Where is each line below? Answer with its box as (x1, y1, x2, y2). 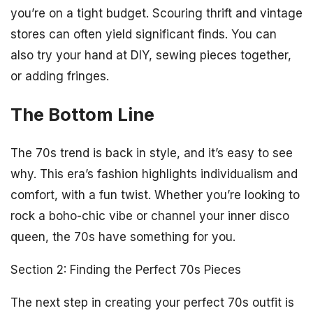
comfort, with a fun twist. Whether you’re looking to (10, 187, 300, 202)
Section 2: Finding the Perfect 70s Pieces (10, 262, 241, 277)
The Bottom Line (10, 103, 154, 125)
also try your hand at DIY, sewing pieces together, (10, 48, 291, 62)
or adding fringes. (10, 68, 109, 83)
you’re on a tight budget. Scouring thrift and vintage (10, 6, 303, 20)
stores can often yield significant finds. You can (10, 27, 277, 41)
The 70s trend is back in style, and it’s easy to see (10, 145, 293, 160)
